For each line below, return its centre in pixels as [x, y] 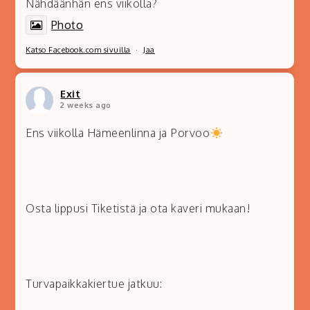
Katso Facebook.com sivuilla [78, 50]
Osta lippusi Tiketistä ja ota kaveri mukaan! [138, 209]
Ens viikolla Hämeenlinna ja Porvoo [118, 133]
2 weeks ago [86, 106]
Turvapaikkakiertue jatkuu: [94, 284]
